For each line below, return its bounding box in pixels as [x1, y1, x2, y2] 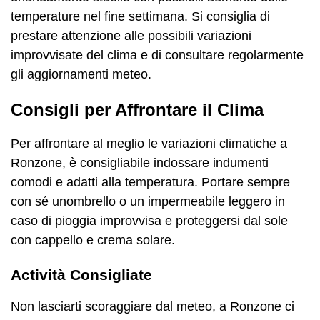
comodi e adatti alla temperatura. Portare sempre [11, 174, 290, 189]
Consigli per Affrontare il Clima [11, 99, 264, 119]
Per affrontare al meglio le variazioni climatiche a [11, 136, 287, 151]
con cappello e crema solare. [11, 232, 175, 247]
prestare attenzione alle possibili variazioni [11, 28, 251, 43]
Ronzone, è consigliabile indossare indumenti [11, 155, 269, 170]
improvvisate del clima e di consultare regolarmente [11, 47, 304, 62]
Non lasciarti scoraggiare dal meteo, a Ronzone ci [11, 299, 294, 314]
